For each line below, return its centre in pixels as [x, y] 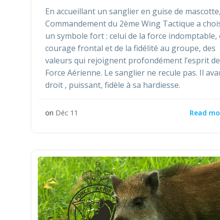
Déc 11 [67, 113]
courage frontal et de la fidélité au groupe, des [130, 48]
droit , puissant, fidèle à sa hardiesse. [113, 85]
